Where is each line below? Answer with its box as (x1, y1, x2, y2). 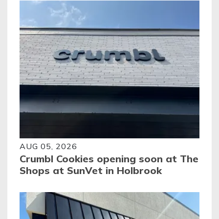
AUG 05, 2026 (20, 141, 77, 152)
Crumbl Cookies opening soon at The (20, 153, 198, 165)
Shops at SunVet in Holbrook (20, 164, 162, 177)
